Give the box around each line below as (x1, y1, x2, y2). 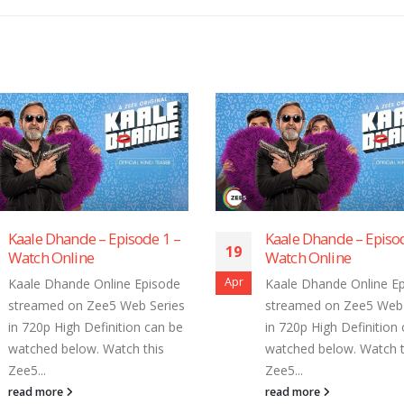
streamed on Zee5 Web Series (68, 297, 245, 315)
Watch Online (68, 247, 154, 269)
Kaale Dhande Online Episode (68, 275, 241, 293)
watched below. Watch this (68, 340, 225, 358)
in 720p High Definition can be (68, 318, 243, 336)
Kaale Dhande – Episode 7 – (68, 228, 241, 250)
